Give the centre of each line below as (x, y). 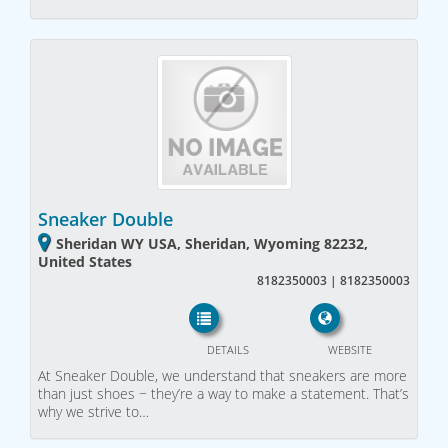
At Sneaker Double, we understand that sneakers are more (222, 376)
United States (85, 261)
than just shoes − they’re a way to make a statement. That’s (223, 394)
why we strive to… (93, 412)
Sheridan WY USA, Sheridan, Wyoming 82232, (212, 243)
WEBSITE (349, 350)
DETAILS (227, 350)
